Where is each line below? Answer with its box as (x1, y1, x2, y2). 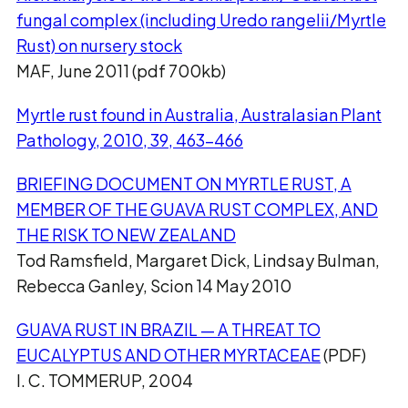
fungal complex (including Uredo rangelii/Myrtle (16, 9, 386, 30)
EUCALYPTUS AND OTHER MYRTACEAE (16, 344, 321, 365)
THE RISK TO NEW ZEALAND (16, 224, 236, 245)
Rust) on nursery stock (16, 35, 182, 56)
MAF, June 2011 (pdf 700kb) (16, 60, 226, 81)
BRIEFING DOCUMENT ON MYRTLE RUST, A (16, 173, 352, 194)
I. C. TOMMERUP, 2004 (16, 370, 193, 391)
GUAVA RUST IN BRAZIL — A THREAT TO (16, 319, 321, 340)
